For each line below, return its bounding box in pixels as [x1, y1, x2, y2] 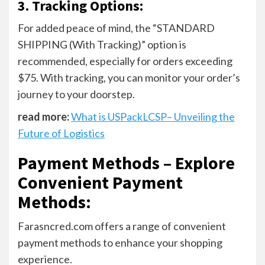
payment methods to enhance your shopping [18, 235, 222, 249]
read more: [18, 109, 69, 123]
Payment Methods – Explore [18, 151, 235, 174]
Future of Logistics [18, 126, 105, 140]
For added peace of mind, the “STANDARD [18, 21, 215, 34]
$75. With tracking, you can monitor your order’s [18, 70, 240, 84]
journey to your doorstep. [18, 87, 135, 101]
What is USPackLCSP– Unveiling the [71, 109, 235, 123]
